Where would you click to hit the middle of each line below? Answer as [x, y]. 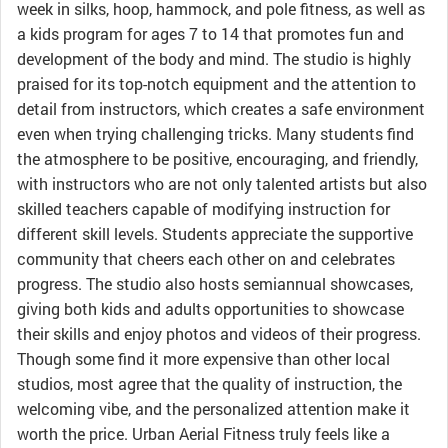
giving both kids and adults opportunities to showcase [210, 308]
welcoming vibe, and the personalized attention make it [213, 408]
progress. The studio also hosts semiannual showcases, [215, 283]
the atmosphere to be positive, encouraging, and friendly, [217, 158]
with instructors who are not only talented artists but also [222, 183]
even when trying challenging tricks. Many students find [215, 133]
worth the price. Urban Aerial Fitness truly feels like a [203, 433]
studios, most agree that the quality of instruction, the [209, 383]
